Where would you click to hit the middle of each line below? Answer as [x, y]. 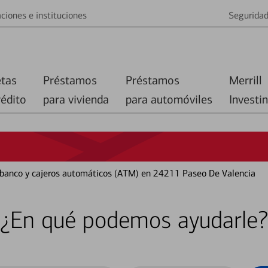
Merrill [246, 80]
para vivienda [76, 99]
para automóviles [169, 99]
